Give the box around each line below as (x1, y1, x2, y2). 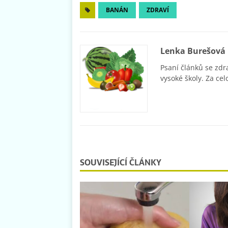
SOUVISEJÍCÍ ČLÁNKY (80, 155, 161, 169)
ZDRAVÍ (147, 5, 169, 14)
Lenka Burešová (160, 45, 225, 56)
